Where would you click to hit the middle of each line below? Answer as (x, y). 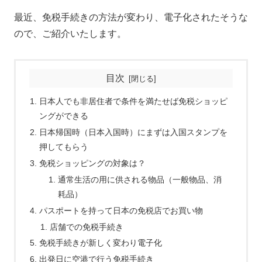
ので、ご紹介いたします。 (70, 33)
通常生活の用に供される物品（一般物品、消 (139, 179)
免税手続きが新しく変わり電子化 (101, 243)
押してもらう (64, 147)
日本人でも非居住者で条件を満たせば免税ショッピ (134, 101)
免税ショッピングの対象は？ (93, 163)
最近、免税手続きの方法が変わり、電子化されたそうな (131, 17)
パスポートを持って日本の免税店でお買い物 (121, 210)
